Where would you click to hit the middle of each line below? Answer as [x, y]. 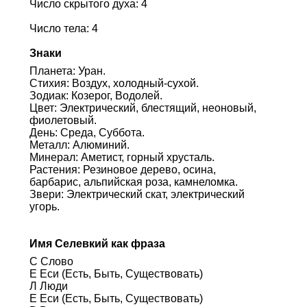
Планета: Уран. [67, 71]
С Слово [51, 261]
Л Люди [48, 286]
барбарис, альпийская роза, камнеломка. [133, 182]
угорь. [44, 206]
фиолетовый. [63, 120]
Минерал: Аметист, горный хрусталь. [122, 157]
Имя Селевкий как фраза [97, 243]
